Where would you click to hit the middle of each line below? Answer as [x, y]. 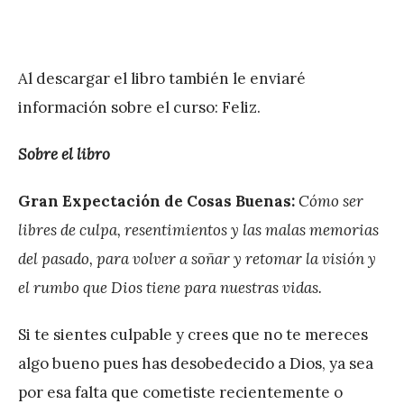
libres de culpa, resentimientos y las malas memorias [198, 230]
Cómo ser [331, 202]
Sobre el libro [64, 155]
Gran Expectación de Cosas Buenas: [158, 202]
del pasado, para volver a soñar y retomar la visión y [197, 259]
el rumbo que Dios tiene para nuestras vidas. [170, 288]
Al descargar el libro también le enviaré [162, 79]
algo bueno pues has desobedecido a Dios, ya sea [196, 364]
